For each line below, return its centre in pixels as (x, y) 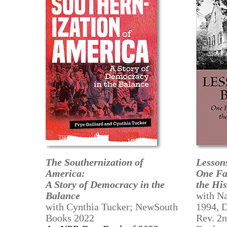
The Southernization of (95, 162)
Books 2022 (70, 218)
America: (66, 173)
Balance (63, 196)
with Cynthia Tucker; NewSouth (112, 207)
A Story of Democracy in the (105, 184)
